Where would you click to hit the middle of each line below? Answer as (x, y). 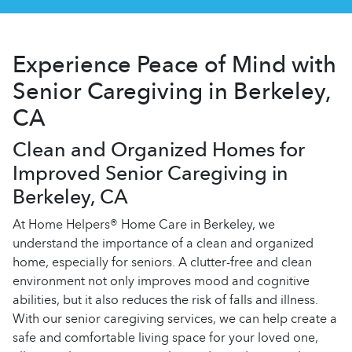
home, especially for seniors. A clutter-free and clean (162, 262)
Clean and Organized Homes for (159, 149)
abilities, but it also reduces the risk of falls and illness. (165, 300)
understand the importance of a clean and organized (163, 243)
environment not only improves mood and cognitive (161, 281)
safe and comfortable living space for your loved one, (165, 337)
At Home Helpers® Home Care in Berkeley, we (144, 224)
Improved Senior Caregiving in (150, 173)
